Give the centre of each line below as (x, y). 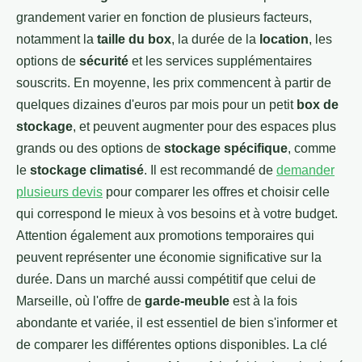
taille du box (134, 39)
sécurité (104, 61)
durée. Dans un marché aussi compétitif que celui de (166, 279)
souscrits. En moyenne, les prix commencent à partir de (174, 82)
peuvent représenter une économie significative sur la (169, 257)
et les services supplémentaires (220, 61)
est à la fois (263, 301)
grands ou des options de (90, 148)
